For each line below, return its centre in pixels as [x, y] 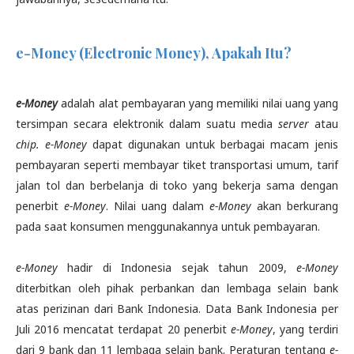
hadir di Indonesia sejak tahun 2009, [177, 268]
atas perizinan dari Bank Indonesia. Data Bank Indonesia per [177, 309]
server [294, 124]
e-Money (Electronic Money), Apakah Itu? [155, 53]
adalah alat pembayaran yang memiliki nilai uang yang [198, 104]
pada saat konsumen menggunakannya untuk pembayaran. [169, 227]
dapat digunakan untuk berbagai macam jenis [215, 145]
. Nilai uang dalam [158, 206]
